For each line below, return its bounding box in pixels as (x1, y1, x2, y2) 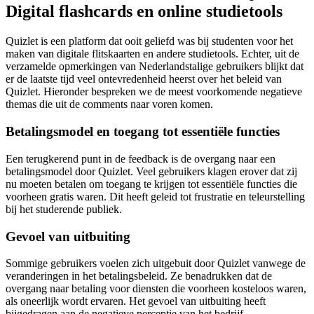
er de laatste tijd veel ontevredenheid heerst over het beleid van (6, 73, 282, 86)
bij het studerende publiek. (6, 203, 122, 215)
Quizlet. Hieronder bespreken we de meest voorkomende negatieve (6, 86, 302, 98)
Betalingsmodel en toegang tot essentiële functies (6, 124, 280, 139)
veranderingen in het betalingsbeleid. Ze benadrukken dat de (6, 270, 272, 282)
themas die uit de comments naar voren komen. (6, 98, 213, 111)
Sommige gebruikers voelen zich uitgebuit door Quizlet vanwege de (6, 257, 306, 270)
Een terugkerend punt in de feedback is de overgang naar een (6, 152, 275, 165)
